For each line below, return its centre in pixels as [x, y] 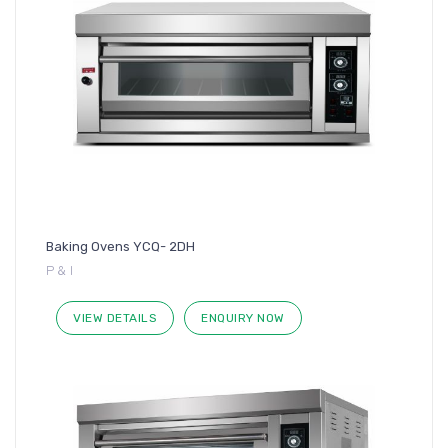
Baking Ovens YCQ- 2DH [120, 247]
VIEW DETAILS [115, 318]
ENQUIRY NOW [243, 318]
